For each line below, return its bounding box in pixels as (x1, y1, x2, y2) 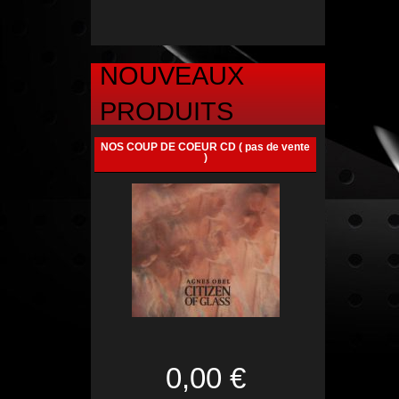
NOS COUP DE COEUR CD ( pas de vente (101, 140, 311, 153)
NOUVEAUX (100, 61, 244, 91)
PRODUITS (100, 97, 233, 126)
